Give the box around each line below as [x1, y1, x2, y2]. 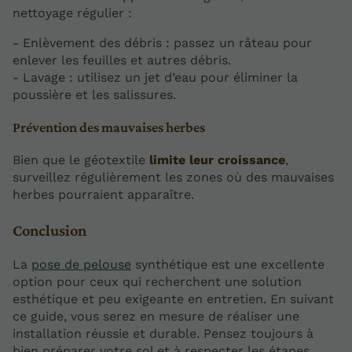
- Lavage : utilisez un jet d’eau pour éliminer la [13, 69, 298, 85]
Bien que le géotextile [13, 152, 149, 168]
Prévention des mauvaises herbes [13, 119, 205, 135]
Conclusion [13, 221, 86, 239]
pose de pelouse [31, 257, 131, 273]
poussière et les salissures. [13, 86, 176, 102]
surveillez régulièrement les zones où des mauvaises [13, 170, 334, 185]
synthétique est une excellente [131, 257, 324, 273]
